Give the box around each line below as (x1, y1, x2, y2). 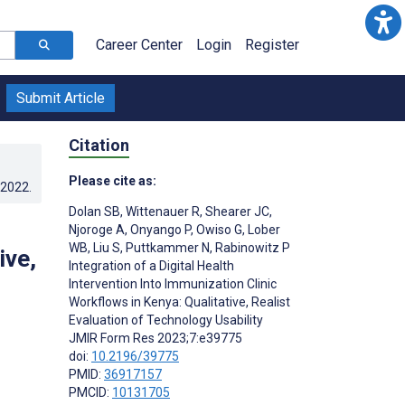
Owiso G (193, 221, 242, 237)
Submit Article (16, 89, 105, 107)
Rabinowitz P (212, 240, 290, 255)
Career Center (96, 36, 183, 53)
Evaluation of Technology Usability (69, 312, 263, 327)
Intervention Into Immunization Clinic (69, 276, 277, 291)
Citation (69, 135, 129, 155)
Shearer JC (202, 203, 269, 219)
